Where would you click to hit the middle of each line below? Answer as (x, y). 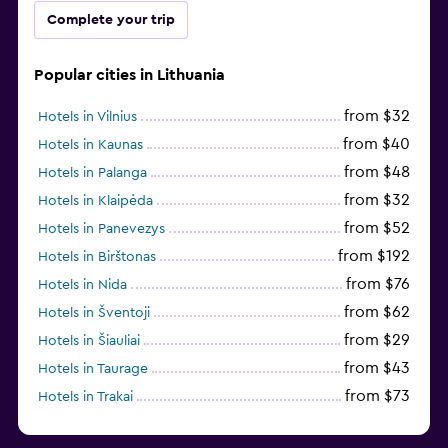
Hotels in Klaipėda (95, 200)
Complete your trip (111, 19)
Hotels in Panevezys (101, 228)
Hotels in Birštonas (97, 256)
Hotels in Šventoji (94, 312)
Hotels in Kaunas (90, 144)
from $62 (377, 311)
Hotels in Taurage (93, 368)
